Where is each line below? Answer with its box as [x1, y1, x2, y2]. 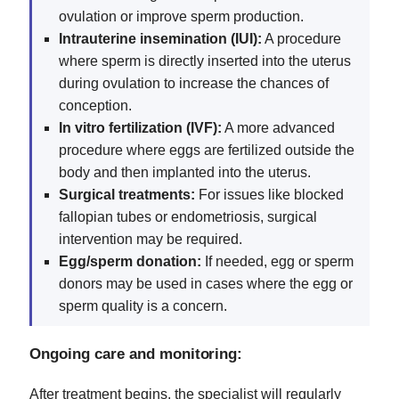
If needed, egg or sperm [201, 253, 354, 269]
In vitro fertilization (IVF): [59, 119, 222, 135]
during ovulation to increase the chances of [59, 75, 329, 91]
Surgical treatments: [59, 186, 195, 202]
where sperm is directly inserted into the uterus [59, 53, 351, 69]
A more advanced [222, 119, 335, 135]
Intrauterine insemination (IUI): [59, 30, 262, 46]
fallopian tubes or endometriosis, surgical [59, 208, 317, 224]
